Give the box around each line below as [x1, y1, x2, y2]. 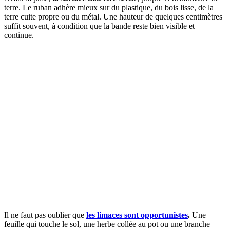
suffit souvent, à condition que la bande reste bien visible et [4, 22, 195, 31]
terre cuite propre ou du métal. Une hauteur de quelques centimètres [4, 12, 222, 22]
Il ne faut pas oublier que [4, 210, 86, 220]
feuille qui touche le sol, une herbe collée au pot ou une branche [4, 220, 210, 229]
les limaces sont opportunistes [86, 210, 188, 220]
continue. [4, 31, 34, 40]
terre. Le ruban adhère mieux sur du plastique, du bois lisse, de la [4, 3, 214, 12]
